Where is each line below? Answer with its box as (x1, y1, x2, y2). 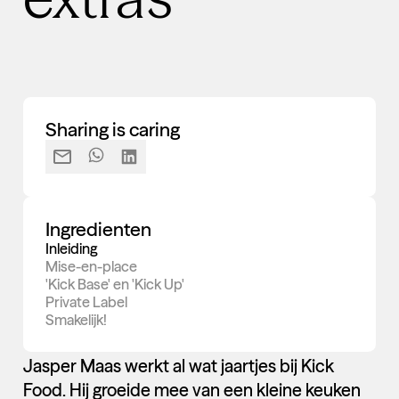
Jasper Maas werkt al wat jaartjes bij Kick (22, 354, 334, 377)
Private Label (45, 293, 128, 312)
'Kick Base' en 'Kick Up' (45, 275, 185, 294)
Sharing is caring (45, 118, 181, 142)
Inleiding (45, 240, 99, 258)
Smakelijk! (45, 311, 108, 330)
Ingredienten (45, 217, 152, 241)
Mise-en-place (45, 257, 138, 276)
